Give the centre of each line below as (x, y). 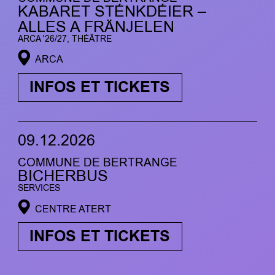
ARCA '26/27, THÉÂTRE (64, 39)
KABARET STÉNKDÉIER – (112, 12)
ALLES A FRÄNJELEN (96, 27)
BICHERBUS (63, 176)
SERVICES (39, 188)
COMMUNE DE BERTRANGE (97, 163)
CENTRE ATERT (73, 209)
